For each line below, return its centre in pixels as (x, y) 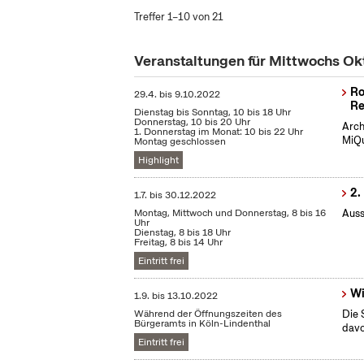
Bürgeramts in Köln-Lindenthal (203, 324)
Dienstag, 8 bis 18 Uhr (183, 233)
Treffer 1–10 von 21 (179, 17)
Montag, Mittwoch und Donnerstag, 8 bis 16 (230, 213)
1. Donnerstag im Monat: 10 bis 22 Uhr (219, 132)
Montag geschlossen (180, 142)
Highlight (159, 160)
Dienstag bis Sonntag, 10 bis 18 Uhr (213, 113)
